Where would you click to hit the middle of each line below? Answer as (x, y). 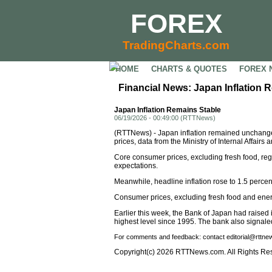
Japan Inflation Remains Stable (168, 110)
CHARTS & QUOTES (189, 69)
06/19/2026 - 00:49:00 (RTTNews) (165, 118)
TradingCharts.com (176, 45)
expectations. (136, 166)
